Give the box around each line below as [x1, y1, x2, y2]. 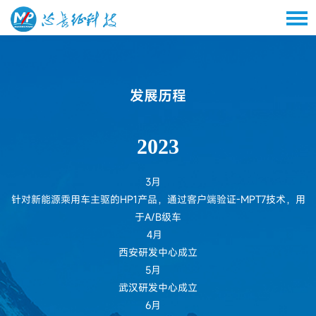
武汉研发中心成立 [119, 281, 197, 294]
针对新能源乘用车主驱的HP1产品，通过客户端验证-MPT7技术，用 [11, 193, 305, 206]
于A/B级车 [135, 210, 181, 224]
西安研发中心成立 [119, 245, 197, 259]
